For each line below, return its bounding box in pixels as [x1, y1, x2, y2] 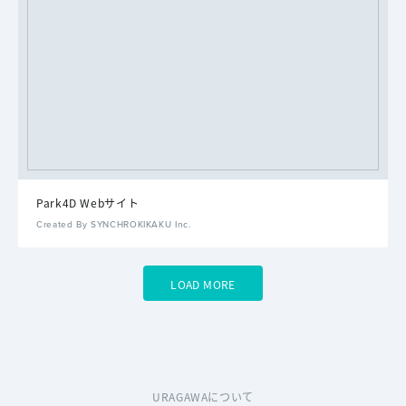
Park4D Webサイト [36, 195, 140, 211]
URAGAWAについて [151, 388, 255, 404]
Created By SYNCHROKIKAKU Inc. [36, 219, 191, 231]
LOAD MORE [170, 275, 236, 292]
